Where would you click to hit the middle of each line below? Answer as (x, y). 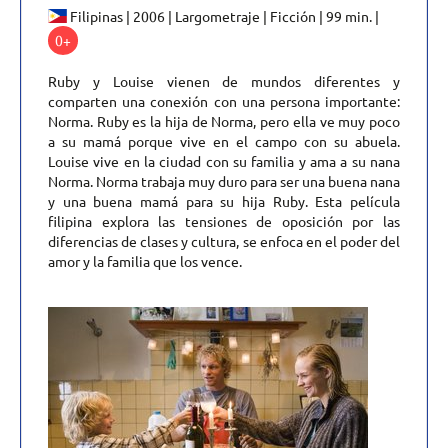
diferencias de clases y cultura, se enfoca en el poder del (224, 240)
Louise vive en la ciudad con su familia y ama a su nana (224, 160)
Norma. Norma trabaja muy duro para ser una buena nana (224, 180)
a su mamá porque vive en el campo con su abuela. (224, 140)
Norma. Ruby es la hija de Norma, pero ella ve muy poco (224, 120)
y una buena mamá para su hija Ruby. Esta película (224, 200)
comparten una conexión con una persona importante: (224, 100)
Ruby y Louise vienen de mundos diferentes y (224, 80)
